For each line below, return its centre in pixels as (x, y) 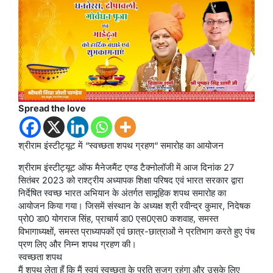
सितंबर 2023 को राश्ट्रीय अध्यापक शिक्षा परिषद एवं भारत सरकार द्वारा (131, 180)
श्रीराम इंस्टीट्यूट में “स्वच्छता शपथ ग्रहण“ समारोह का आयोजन (121, 146)
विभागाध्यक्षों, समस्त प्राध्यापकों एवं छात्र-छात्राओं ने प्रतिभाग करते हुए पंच (136, 232)
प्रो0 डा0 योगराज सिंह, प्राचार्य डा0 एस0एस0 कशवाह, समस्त (118, 219)
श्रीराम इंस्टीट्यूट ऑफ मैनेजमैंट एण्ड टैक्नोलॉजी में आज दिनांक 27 (126, 168)
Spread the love (52, 108)
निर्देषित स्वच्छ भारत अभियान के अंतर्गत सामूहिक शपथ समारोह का (122, 193)
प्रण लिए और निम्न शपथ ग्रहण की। (77, 244)
